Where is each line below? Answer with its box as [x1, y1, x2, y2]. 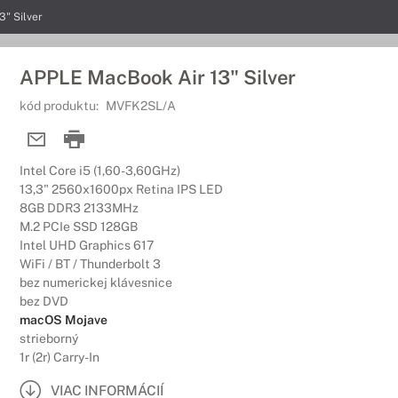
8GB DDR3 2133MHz [20, 201, 139, 215]
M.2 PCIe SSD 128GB [20, 219, 138, 234]
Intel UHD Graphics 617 [20, 238, 154, 252]
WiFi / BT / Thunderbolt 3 [20, 257, 161, 271]
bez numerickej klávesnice [20, 275, 172, 290]
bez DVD [20, 294, 68, 308]
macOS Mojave [20, 313, 107, 327]
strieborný [20, 331, 78, 346]
